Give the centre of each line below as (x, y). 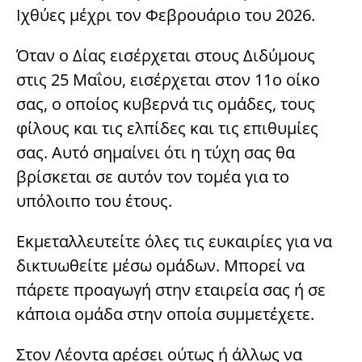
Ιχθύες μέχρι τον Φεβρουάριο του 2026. (166, 15)
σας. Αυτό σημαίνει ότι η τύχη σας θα (156, 152)
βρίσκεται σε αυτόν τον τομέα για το (153, 176)
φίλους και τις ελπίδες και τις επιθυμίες (167, 128)
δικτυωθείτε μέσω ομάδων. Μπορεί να (160, 265)
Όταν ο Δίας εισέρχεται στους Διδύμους (166, 55)
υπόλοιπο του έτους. (94, 200)
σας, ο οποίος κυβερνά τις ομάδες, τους (166, 103)
